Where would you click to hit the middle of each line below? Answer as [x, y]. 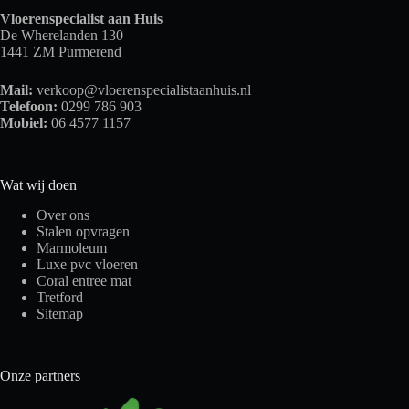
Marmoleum [72, 247]
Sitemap [60, 313]
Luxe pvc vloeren [87, 264]
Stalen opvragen [83, 231]
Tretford [60, 297]
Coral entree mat [84, 280]
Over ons [63, 215]
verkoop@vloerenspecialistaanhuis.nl [144, 89]
